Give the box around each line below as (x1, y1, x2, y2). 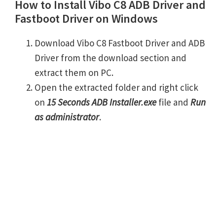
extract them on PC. (35, 67, 113, 79)
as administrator (35, 111, 99, 123)
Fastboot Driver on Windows (15, 11, 158, 27)
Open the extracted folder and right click (35, 81, 198, 94)
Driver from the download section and (35, 52, 186, 64)
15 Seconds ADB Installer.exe (47, 96, 156, 109)
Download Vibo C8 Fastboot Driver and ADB (35, 37, 205, 49)
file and (156, 96, 190, 109)
